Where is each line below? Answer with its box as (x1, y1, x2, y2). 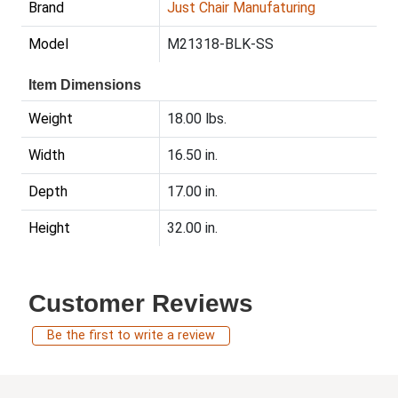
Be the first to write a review (47, 328, 215, 344)
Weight (28, 110, 73, 128)
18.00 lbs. (167, 110, 227, 128)
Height (28, 219, 70, 237)
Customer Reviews (28, 290, 253, 318)
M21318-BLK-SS (167, 36, 274, 53)
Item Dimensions (28, 77, 141, 93)
